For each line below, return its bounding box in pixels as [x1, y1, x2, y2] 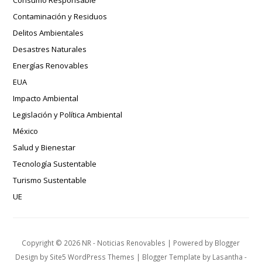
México [13, 126, 39, 137]
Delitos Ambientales [13, 27, 84, 39]
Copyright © [22, 238, 64, 248]
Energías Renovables [13, 60, 89, 71]
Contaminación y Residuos [13, 11, 108, 22]
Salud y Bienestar [13, 142, 76, 153]
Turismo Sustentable [13, 175, 87, 186]
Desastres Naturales [13, 44, 87, 55]
